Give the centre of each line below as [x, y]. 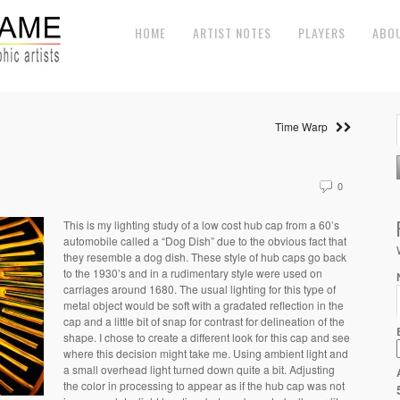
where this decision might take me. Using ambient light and [206, 353]
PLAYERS [322, 33]
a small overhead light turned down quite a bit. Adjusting [199, 369]
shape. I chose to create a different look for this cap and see [207, 337]
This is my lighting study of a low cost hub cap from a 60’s [201, 225]
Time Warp [305, 126]
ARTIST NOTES [232, 33]
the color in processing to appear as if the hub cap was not [204, 385]
